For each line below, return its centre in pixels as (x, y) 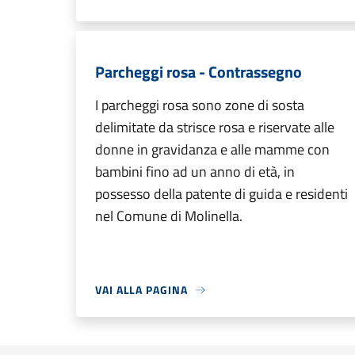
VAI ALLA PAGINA (141, 290)
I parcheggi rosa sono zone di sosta (200, 105)
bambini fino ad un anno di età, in (195, 172)
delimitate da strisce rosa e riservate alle (215, 127)
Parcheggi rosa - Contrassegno (198, 72)
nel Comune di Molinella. (169, 216)
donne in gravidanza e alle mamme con (212, 149)
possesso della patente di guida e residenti (221, 194)
